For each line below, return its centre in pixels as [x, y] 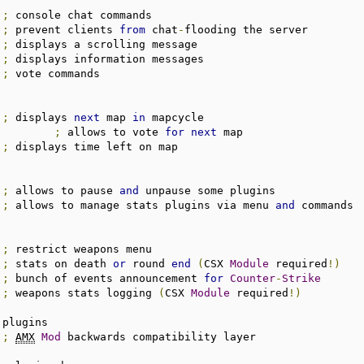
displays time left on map [94, 146]
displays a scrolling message [104, 44]
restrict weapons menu [81, 249]
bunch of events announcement [107, 278]
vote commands [55, 73]
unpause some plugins [208, 190]
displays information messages [107, 58]
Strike [302, 278]
